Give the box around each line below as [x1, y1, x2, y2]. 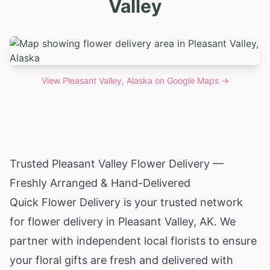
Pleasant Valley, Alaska [62, 75, 152, 86]
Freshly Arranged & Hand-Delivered [10, 176, 190, 189]
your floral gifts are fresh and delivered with [10, 253, 233, 266]
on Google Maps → [152, 75, 229, 86]
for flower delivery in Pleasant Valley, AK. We [10, 215, 236, 228]
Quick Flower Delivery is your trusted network [10, 195, 243, 209]
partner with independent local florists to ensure [10, 234, 257, 247]
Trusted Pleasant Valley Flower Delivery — [10, 157, 224, 170]
